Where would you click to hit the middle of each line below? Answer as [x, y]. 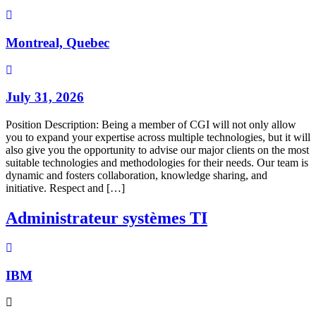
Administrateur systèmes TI [107, 218]
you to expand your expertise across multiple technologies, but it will [158, 138]
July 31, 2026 [45, 97]
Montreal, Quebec [57, 42]
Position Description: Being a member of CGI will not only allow [151, 125]
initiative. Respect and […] [65, 188]
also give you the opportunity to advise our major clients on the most [157, 150]
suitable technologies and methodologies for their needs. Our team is [157, 163]
